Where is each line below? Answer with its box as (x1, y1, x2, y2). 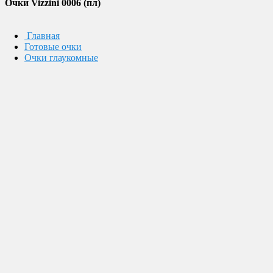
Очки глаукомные (24, 52, 98, 63)
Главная (27, 30, 60, 41)
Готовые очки (24, 41, 82, 52)
